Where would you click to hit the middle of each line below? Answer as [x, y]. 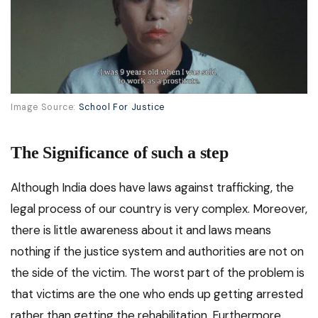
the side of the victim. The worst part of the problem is [158, 273]
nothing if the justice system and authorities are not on [157, 252]
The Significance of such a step [120, 153]
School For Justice [121, 108]
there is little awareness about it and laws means [141, 230]
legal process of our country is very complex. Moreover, [159, 209]
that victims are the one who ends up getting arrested [157, 294]
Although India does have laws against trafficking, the [152, 188]
